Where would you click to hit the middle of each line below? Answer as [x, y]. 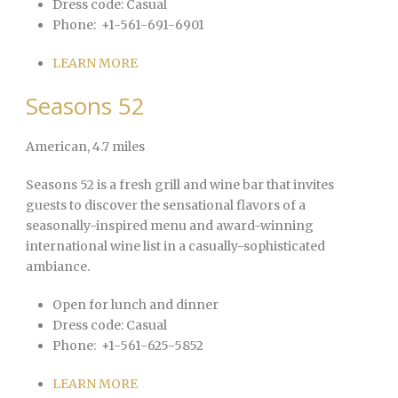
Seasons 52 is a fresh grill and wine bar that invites [180, 185]
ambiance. [58, 267]
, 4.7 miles [116, 147]
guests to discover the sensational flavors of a [166, 206]
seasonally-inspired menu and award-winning [170, 226]
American [56, 147]
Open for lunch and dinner [135, 305]
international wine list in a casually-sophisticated [175, 247]
